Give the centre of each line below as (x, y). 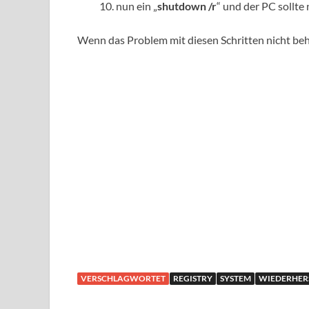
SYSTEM (236, 279)
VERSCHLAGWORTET (123, 279)
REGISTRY (193, 279)
